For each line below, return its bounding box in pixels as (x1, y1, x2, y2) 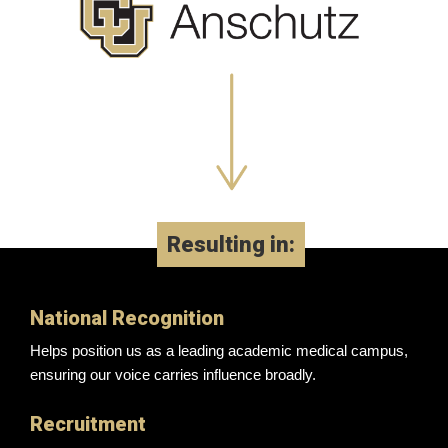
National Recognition (30, 305, 224, 330)
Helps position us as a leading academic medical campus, (30, 341, 408, 359)
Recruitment (30, 411, 146, 436)
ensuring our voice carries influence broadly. (30, 365, 316, 383)
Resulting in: (167, 231, 295, 257)
